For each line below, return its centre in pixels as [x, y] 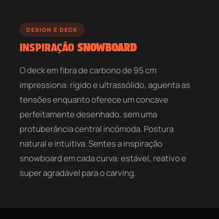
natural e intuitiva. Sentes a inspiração [91, 143]
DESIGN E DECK [52, 29]
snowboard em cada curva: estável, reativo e [103, 158]
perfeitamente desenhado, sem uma [88, 114]
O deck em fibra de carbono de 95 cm [88, 70]
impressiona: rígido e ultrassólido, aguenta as [105, 85]
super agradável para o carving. [78, 173]
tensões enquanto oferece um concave [94, 99]
